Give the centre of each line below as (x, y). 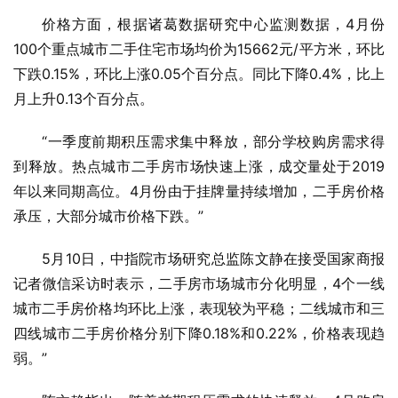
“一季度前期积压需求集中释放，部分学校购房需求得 (213, 142)
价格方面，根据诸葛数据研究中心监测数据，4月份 (213, 24)
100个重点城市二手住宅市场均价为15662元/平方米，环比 (199, 49)
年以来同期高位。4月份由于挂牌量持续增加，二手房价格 (199, 191)
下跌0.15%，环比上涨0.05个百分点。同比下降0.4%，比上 (199, 74)
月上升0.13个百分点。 (84, 99)
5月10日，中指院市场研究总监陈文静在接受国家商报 (213, 259)
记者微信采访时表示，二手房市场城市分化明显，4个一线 (199, 284)
